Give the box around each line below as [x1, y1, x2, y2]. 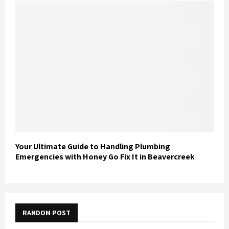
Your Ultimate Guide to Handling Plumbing [15, 141, 170, 152]
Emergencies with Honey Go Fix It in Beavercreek [15, 151, 195, 163]
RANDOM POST [22, 208, 71, 218]
